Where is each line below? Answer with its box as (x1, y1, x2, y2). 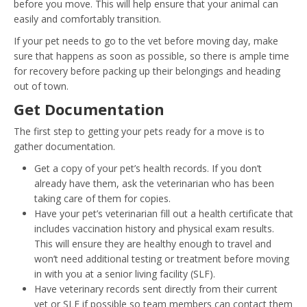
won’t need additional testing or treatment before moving (34, 251, 289, 265)
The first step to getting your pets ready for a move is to (14, 124, 265, 138)
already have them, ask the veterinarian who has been (34, 176, 274, 190)
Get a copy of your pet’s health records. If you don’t (34, 161, 262, 175)
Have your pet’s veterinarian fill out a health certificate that (34, 206, 293, 220)
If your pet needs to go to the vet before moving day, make (14, 34, 278, 47)
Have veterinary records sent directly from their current (34, 282, 278, 295)
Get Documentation (14, 98, 164, 119)
